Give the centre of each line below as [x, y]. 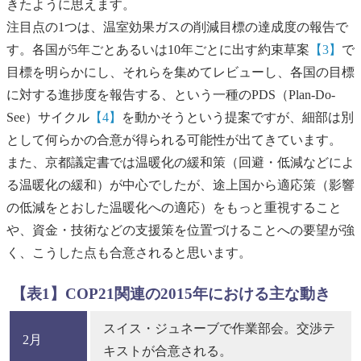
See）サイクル [48, 118]
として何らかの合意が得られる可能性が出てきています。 [174, 140]
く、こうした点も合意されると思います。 [129, 253]
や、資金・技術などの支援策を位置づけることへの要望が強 [180, 230]
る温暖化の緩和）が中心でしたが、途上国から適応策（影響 [180, 185]
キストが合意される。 [168, 351]
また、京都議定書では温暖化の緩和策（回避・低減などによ [180, 163]
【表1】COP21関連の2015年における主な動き [170, 293]
